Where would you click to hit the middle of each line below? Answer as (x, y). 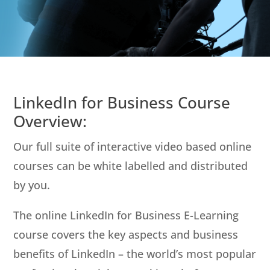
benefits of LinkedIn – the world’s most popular (135, 253)
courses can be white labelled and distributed (131, 165)
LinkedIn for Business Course (122, 102)
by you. (32, 185)
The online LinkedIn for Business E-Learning (126, 215)
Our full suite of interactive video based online (133, 146)
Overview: (50, 121)
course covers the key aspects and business (126, 234)
